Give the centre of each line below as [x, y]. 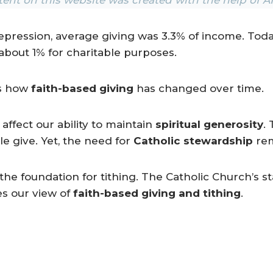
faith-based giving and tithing [157, 193]
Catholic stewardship [193, 140]
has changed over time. [199, 88]
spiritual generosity [209, 124]
